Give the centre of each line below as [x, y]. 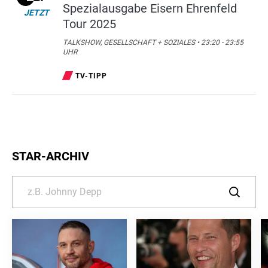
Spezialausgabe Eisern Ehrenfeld [150, 8]
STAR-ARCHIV [51, 156]
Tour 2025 [89, 24]
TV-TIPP [91, 76]
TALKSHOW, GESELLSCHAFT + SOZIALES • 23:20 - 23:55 [153, 42]
